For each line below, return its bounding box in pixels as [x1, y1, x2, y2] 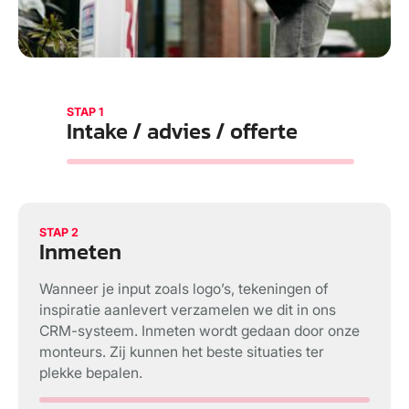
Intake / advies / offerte [66, 114, 298, 147]
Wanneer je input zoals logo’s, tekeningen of [39, 279, 330, 298]
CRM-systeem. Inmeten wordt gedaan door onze [39, 321, 361, 340]
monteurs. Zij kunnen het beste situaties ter [39, 342, 325, 361]
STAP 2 [39, 225, 79, 239]
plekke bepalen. [39, 363, 143, 382]
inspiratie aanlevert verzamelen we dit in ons [39, 300, 337, 319]
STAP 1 [66, 104, 103, 119]
